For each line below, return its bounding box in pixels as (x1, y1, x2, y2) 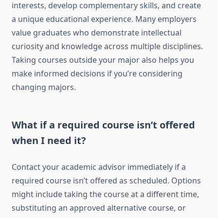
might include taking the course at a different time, (12, 189, 199, 200)
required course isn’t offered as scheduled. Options (12, 175, 201, 186)
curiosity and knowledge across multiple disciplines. (12, 41, 203, 52)
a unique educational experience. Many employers (12, 14, 197, 25)
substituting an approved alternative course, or (12, 202, 186, 214)
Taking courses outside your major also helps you (12, 54, 194, 66)
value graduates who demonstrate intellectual (12, 27, 182, 38)
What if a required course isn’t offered (12, 118, 195, 132)
